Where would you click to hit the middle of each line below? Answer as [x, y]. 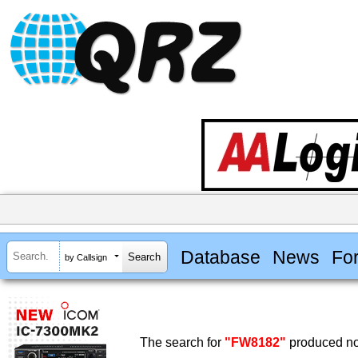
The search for [182, 343]
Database [220, 257]
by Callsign [86, 257]
